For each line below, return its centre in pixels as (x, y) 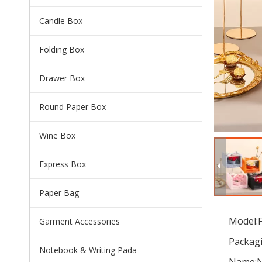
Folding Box (62, 49)
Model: (243, 221)
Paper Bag (59, 192)
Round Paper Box (73, 106)
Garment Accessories (80, 221)
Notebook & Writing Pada (88, 250)
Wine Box (57, 135)
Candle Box (61, 20)
